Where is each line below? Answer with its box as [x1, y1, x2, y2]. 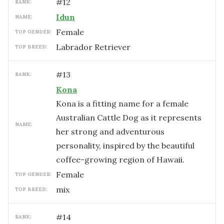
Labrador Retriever [56, 42, 130, 52]
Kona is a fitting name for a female [56, 98, 188, 108]
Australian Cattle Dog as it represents [56, 112, 201, 122]
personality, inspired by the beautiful [56, 140, 194, 150]
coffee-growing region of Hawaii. [56, 154, 184, 164]
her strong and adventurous [56, 126, 164, 136]
